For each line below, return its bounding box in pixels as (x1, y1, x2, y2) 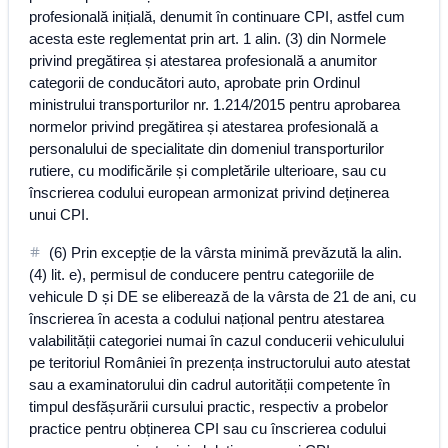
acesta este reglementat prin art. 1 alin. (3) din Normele (29, 30, 386, 47)
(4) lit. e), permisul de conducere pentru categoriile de (29, 266, 374, 283)
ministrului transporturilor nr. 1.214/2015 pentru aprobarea (29, 96, 400, 113)
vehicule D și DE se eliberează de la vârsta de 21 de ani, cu (29, 288, 416, 305)
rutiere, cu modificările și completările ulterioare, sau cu (29, 162, 386, 179)
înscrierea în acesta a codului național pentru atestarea (29, 310, 384, 327)
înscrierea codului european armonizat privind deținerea (29, 184, 389, 201)
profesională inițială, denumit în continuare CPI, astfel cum (29, 8, 405, 25)
